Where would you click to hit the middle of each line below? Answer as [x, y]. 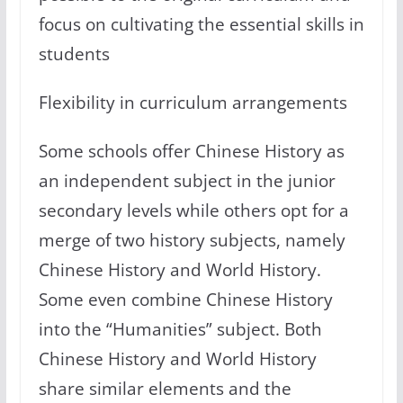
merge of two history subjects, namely [192, 240]
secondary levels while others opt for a [193, 210]
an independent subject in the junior [187, 181]
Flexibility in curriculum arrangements [193, 103]
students [74, 54]
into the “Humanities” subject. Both [180, 329]
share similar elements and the [165, 389]
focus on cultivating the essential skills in [201, 24]
